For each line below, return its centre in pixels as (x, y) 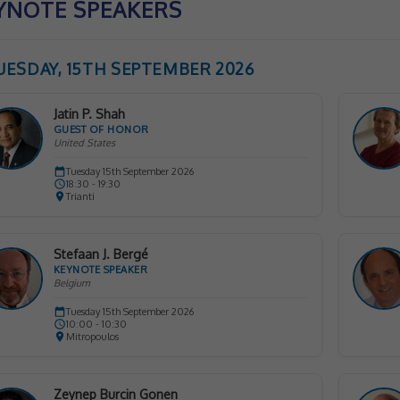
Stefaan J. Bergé (100, 254)
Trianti (80, 196)
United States (84, 143)
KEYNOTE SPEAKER (100, 270)
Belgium (71, 283)
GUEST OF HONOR (101, 129)
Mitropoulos (92, 337)
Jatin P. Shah (89, 114)
